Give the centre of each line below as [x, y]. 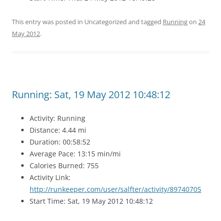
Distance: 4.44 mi [58, 130]
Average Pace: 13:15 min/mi [75, 154]
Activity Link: [50, 177]
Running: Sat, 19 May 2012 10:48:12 [91, 94]
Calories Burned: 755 [64, 166]
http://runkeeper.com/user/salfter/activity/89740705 [115, 189]
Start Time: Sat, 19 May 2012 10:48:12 [91, 201]
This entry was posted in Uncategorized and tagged [87, 22]
